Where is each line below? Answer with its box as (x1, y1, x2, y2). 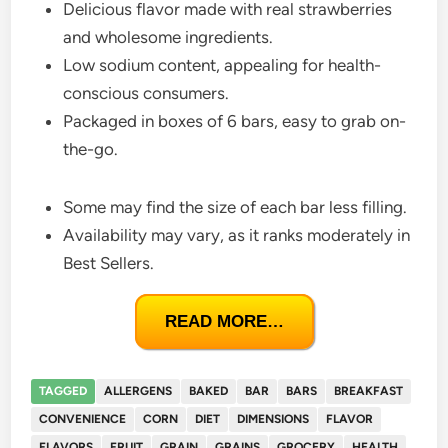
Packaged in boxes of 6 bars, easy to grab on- (63, 110, 407, 131)
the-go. (63, 138, 119, 159)
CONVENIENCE (39, 411, 127, 426)
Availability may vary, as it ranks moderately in (63, 224, 411, 245)
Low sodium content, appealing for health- (63, 54, 382, 75)
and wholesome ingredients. (63, 26, 274, 47)
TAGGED (39, 383, 88, 398)
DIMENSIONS (237, 411, 310, 426)
